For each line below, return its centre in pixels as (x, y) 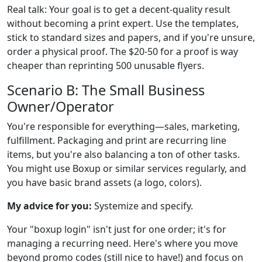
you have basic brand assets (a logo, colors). (104, 182)
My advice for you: (49, 206)
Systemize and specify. (142, 206)
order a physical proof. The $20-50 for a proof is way (123, 51)
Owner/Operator (61, 106)
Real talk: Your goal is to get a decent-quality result (119, 9)
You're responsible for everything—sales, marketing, (123, 126)
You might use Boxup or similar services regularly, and (127, 168)
